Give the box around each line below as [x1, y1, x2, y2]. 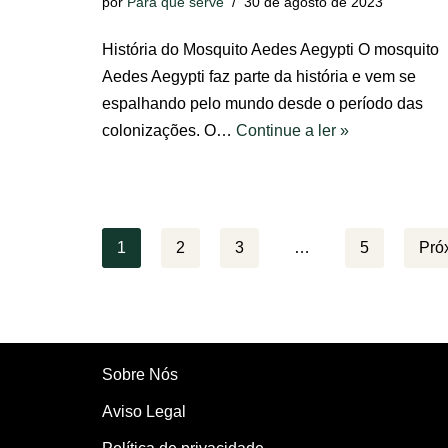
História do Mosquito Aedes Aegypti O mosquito [102, 41, 439, 58]
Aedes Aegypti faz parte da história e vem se [102, 68, 416, 85]
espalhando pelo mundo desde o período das [102, 95, 423, 112]
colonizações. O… [102, 122, 236, 139]
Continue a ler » [236, 122, 349, 139]
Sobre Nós [102, 366, 178, 383]
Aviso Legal [102, 403, 186, 420]
